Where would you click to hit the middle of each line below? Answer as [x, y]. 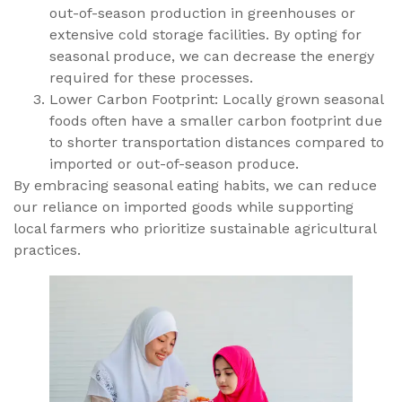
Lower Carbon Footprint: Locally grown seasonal [216, 100]
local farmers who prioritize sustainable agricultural [195, 229]
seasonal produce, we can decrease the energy [212, 57]
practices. [47, 250]
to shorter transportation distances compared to [217, 143]
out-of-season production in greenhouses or [202, 13]
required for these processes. [151, 78]
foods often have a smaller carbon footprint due [216, 121]
